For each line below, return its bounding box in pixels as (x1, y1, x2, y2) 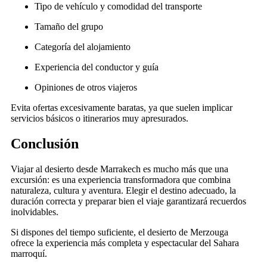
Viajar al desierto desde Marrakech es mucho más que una (11, 163, 228, 174)
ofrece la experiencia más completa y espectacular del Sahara (11, 237, 239, 248)
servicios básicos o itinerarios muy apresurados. (11, 113, 188, 123)
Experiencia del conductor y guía (35, 61, 159, 72)
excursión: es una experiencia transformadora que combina (11, 174, 231, 185)
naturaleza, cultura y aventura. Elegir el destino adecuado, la (11, 185, 236, 195)
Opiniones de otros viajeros (35, 82, 137, 92)
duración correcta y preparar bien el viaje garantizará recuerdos (11, 195, 246, 206)
